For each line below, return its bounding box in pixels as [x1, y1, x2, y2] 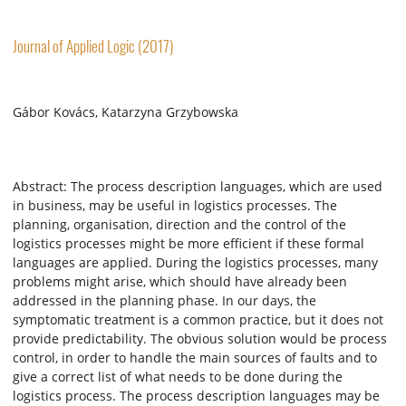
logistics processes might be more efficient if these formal [13, 234, 364, 252]
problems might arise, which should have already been [13, 272, 347, 290]
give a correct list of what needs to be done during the [13, 367, 343, 385]
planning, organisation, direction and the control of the [13, 215, 346, 233]
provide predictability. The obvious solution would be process [13, 329, 387, 347]
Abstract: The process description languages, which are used [13, 177, 382, 195]
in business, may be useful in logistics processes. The [13, 196, 337, 214]
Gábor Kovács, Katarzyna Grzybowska [13, 103, 238, 121]
